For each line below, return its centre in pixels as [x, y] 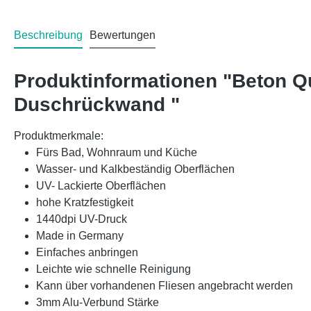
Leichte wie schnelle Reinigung [114, 269]
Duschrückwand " [97, 105]
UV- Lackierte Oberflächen [101, 186]
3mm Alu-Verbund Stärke [98, 303]
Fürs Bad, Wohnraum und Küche [117, 153]
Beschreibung [48, 35]
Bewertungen [123, 35]
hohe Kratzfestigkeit [85, 203]
